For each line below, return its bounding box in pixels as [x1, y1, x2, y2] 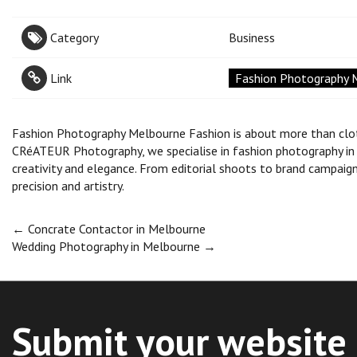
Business [228, 29, 275, 45]
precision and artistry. [12, 177, 124, 194]
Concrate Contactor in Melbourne [25, 220, 206, 237]
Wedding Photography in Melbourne [12, 237, 203, 254]
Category [50, 29, 99, 45]
